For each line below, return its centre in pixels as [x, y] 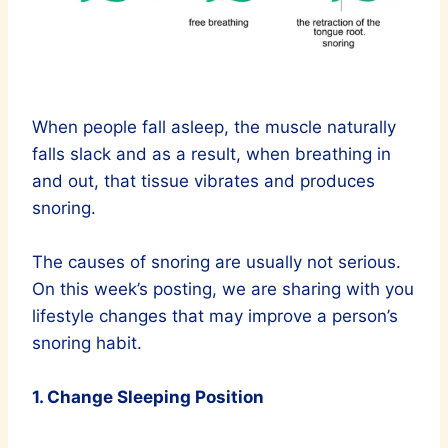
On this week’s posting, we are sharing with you [223, 289]
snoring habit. [87, 343]
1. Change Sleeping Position [148, 397]
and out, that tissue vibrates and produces [203, 181]
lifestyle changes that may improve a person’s [215, 316]
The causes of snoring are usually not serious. [216, 262]
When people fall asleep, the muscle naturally [214, 127]
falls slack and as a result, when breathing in [211, 154]
